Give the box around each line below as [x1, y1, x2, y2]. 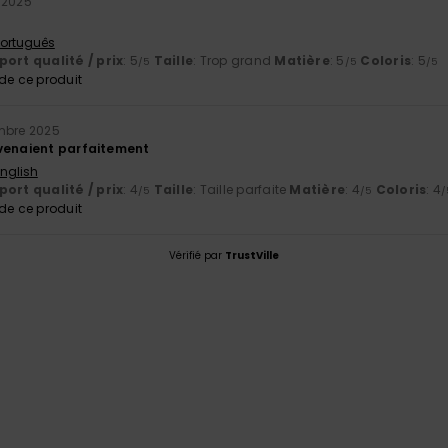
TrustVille [225, 247, 279, 263]
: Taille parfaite [193, 180, 290, 198]
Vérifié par [169, 247, 225, 263]
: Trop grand [193, 51, 275, 69]
